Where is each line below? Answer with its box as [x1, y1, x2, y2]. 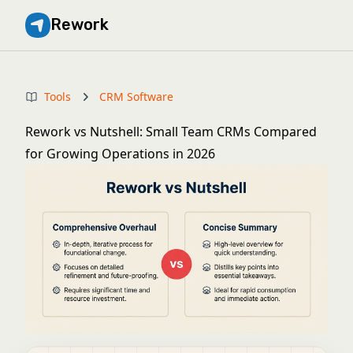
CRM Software [99, 89, 173, 104]
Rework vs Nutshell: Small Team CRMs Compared [25, 123, 317, 140]
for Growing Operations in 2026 [25, 145, 215, 162]
